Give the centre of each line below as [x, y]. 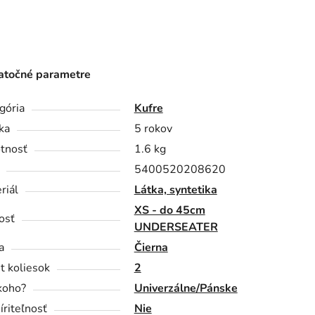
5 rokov [153, 128]
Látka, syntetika [175, 189]
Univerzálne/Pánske [186, 288]
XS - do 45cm [169, 210]
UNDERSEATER [176, 227]
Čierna [151, 247]
